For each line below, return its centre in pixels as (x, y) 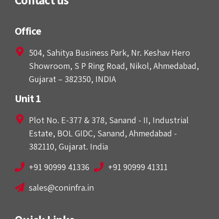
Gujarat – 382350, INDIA (72, 79)
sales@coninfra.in (61, 188)
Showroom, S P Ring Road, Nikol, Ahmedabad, (114, 66)
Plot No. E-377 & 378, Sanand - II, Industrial (109, 120)
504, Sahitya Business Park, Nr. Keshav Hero (109, 53)
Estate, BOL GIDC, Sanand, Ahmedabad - (103, 133)
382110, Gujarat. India (68, 147)
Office (28, 31)
